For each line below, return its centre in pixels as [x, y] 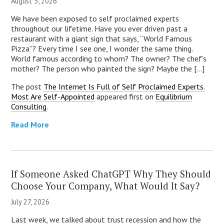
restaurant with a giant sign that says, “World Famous [102, 38]
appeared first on [125, 96]
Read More [30, 124]
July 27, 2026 [30, 201]
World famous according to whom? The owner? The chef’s [109, 58]
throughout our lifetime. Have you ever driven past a [99, 28]
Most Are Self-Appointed [53, 96]
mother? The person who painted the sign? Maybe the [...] [108, 68]
